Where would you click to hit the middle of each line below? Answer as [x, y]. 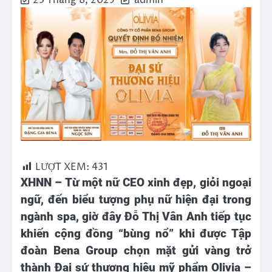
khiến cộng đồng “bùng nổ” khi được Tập [136, 233]
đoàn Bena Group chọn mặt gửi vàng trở [136, 250]
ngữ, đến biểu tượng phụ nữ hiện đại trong [136, 199]
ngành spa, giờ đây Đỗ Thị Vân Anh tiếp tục [136, 216]
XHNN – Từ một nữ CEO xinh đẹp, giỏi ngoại [136, 182]
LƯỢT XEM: [62, 167]
